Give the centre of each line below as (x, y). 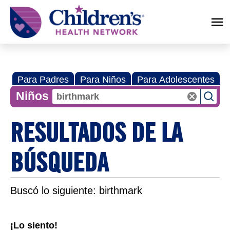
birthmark (121, 190)
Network (20, 24)
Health (18, 17)
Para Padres (43, 80)
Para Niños (103, 80)
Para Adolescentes (176, 80)
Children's (22, 9)
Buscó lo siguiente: (55, 190)
